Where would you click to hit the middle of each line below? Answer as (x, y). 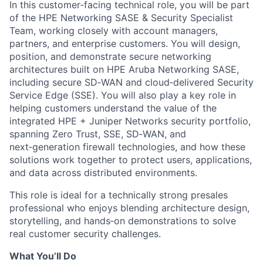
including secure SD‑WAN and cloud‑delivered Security (131, 82)
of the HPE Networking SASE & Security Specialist (121, 18)
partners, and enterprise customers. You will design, (125, 43)
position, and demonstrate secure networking (110, 56)
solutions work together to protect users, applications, (131, 160)
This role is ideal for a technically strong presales (119, 195)
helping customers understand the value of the (113, 108)
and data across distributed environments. (103, 173)
